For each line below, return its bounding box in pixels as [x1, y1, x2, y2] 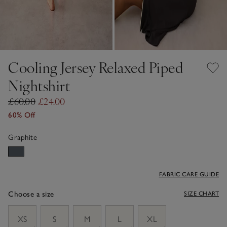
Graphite [8, 132, 37, 142]
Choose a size [8, 189, 54, 199]
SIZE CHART [184, 190, 219, 197]
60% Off [8, 110, 35, 120]
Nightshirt [8, 75, 70, 95]
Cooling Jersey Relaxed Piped [8, 57, 183, 77]
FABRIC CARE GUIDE [159, 170, 219, 178]
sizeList [8, 205, 32, 215]
